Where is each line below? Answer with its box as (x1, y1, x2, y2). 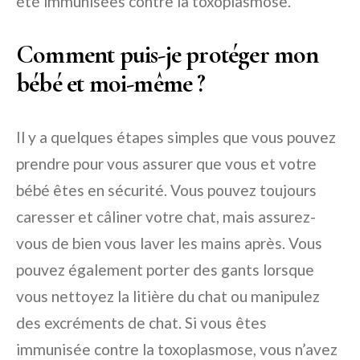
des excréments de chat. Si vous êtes (16, 313, 267, 332)
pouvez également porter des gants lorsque (16, 260, 314, 279)
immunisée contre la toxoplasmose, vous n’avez (16, 340, 337, 358)
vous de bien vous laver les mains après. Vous (16, 234, 322, 252)
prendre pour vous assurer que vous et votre (16, 154, 317, 173)
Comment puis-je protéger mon (16, 39, 319, 70)
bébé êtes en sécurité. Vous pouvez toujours (16, 181, 317, 199)
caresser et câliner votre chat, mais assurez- (16, 207, 316, 226)
